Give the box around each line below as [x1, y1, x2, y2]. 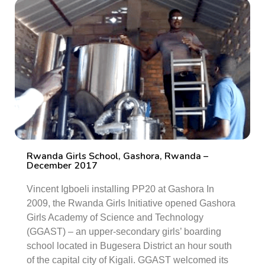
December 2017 [27, 159, 98, 172]
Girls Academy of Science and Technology [27, 212, 203, 222]
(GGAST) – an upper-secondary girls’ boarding [27, 227, 221, 237]
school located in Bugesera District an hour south [27, 241, 232, 251]
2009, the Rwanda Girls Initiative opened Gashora [27, 198, 235, 208]
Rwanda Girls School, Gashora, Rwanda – [27, 150, 208, 163]
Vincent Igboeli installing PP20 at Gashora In [27, 184, 214, 194]
